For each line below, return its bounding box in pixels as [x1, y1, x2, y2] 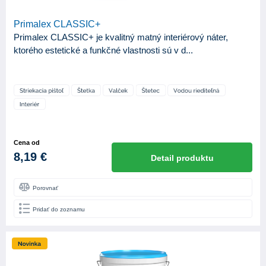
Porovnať [33, 185, 58, 192]
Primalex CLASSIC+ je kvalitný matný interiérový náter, [14, 32, 228, 43]
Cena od [14, 139, 40, 147]
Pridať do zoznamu [33, 206, 85, 213]
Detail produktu [150, 153, 214, 163]
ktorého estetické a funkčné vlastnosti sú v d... [14, 45, 193, 56]
